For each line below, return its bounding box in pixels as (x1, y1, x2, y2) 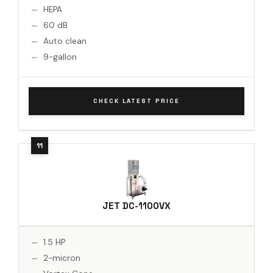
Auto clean (43, 35, 87, 46)
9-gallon (43, 51, 77, 62)
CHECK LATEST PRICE (93, 96, 180, 105)
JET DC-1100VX (102, 199, 171, 211)
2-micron (43, 252, 80, 263)
